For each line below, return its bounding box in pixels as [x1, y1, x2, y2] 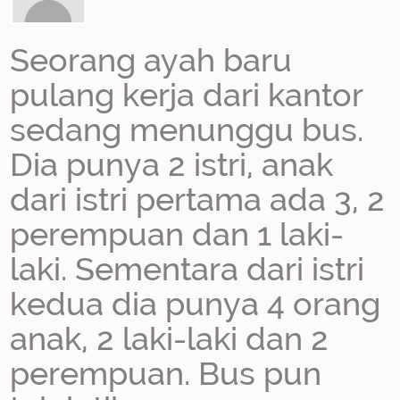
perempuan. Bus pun [10, 354, 322, 392]
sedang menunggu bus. [10, 111, 364, 148]
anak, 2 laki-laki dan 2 [10, 320, 329, 357]
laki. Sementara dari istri [10, 250, 365, 287]
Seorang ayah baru [10, 41, 293, 79]
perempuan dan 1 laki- [10, 215, 345, 253]
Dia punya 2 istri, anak [10, 146, 334, 183]
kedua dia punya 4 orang [10, 285, 381, 322]
